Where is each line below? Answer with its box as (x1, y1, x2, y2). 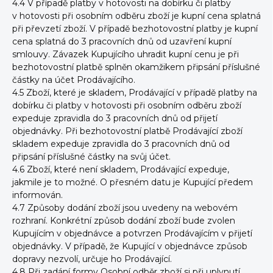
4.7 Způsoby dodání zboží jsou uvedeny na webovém (12, 202, 238, 213)
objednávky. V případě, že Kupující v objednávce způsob (12, 241, 247, 252)
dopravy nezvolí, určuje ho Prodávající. (12, 253, 172, 264)
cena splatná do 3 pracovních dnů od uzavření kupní (12, 36, 232, 47)
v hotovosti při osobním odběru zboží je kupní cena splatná (12, 10, 261, 21)
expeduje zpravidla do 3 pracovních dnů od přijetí (12, 113, 218, 124)
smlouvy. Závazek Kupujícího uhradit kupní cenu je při (12, 49, 239, 60)
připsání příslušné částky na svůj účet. (12, 151, 171, 162)
